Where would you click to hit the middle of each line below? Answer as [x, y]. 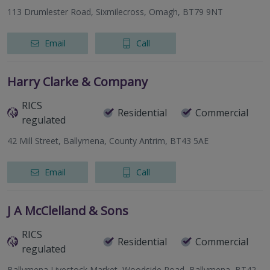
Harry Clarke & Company [77, 82]
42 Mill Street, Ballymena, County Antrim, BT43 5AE [108, 141]
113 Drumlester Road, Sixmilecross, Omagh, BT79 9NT [115, 12]
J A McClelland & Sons [68, 211]
